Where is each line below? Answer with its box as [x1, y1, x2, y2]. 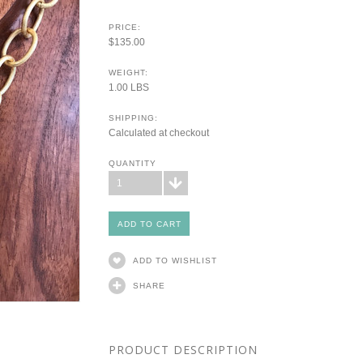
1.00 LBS [109, 82, 149, 93]
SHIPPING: [109, 113, 158, 122]
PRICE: [109, 23, 141, 32]
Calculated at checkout [109, 127, 209, 139]
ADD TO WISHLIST [133, 256, 217, 265]
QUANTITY [109, 159, 156, 168]
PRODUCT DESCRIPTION [109, 342, 258, 357]
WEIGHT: [109, 68, 148, 77]
